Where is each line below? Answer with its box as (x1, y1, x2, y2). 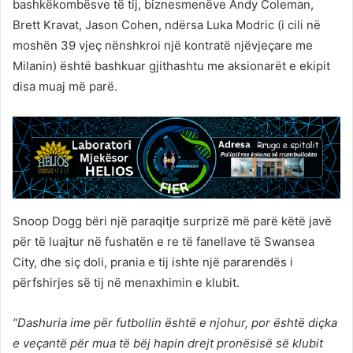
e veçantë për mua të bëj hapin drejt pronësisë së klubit (13, 336, 323, 351)
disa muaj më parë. (13, 79, 117, 94)
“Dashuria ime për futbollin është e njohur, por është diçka (13, 315, 337, 330)
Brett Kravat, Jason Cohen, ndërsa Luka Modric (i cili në (13, 17, 321, 32)
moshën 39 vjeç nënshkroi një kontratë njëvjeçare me (13, 38, 313, 53)
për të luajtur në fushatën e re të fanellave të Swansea (13, 234, 314, 249)
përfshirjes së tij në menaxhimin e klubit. (13, 275, 240, 290)
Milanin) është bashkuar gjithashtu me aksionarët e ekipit (13, 58, 330, 73)
